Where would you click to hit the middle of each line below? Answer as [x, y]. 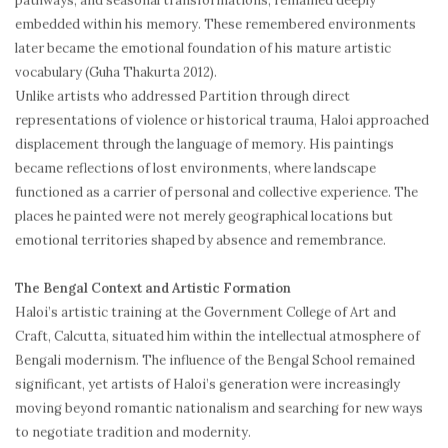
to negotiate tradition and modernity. [133, 432]
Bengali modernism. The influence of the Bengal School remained [215, 360]
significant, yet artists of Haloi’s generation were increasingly [207, 384]
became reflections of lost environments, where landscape [195, 168]
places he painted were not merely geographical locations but [204, 216]
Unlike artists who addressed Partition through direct [182, 96]
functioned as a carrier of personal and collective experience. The [216, 192]
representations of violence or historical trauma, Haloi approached [222, 120]
